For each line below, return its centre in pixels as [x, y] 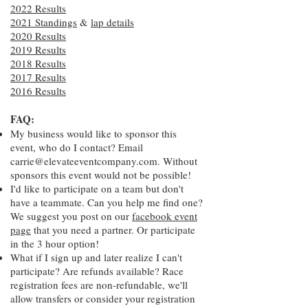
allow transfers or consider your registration [103, 298]
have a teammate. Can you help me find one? [107, 202]
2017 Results [38, 77]
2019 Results [38, 49]
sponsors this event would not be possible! [101, 175]
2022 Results [38, 8]
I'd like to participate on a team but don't [97, 188]
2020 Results [38, 36]
